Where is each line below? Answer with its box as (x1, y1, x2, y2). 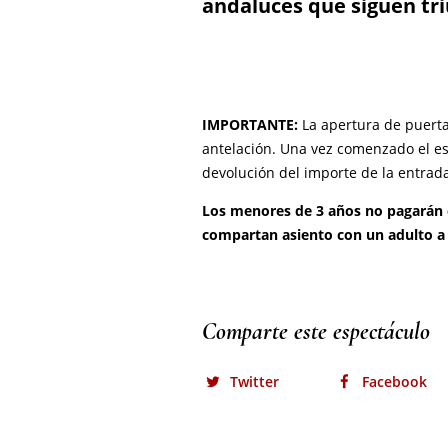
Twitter (230, 372, 279, 392)
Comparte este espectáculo (202, 317, 430, 347)
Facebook (362, 372, 427, 392)
